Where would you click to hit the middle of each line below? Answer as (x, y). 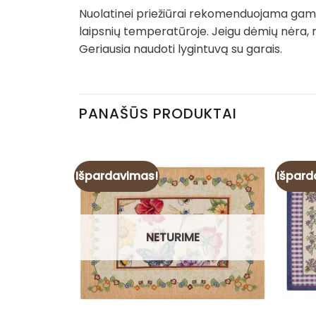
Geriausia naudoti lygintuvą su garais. (181, 49)
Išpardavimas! (117, 176)
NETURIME (172, 237)
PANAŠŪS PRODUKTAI (158, 113)
